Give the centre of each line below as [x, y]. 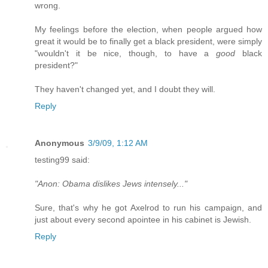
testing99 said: [62, 159]
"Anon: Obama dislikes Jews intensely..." [111, 183]
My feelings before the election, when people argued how [148, 29]
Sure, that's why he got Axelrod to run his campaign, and [148, 207]
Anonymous [60, 143]
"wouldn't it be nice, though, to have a [126, 53]
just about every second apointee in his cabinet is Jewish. [143, 219]
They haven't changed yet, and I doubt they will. [125, 89]
